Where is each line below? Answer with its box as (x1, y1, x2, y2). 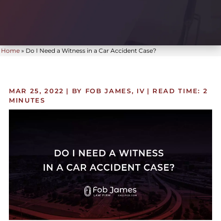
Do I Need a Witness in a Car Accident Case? (26, 47, 157, 55)
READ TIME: (152, 87, 200, 95)
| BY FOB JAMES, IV (66, 87, 145, 95)
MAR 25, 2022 (8, 87, 65, 95)
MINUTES (8, 96, 45, 105)
